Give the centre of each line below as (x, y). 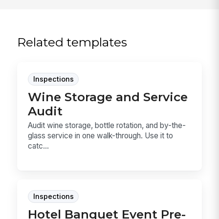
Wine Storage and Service (108, 97)
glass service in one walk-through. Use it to (101, 136)
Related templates (72, 42)
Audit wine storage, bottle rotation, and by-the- (107, 126)
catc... (39, 146)
